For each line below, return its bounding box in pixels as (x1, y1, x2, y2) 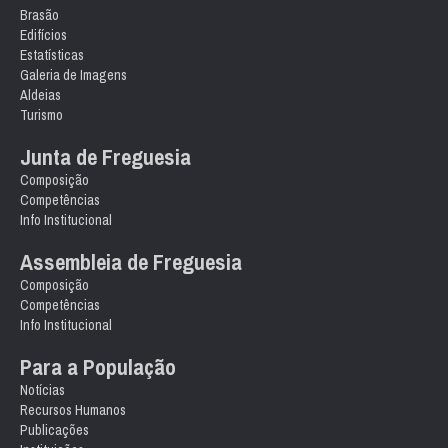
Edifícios (20, 26, 67, 44)
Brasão (20, 6, 59, 24)
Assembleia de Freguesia (20, 247, 242, 277)
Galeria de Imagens (20, 66, 127, 84)
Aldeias (20, 86, 61, 104)
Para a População (20, 352, 176, 382)
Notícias (20, 381, 65, 399)
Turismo (20, 106, 63, 124)
